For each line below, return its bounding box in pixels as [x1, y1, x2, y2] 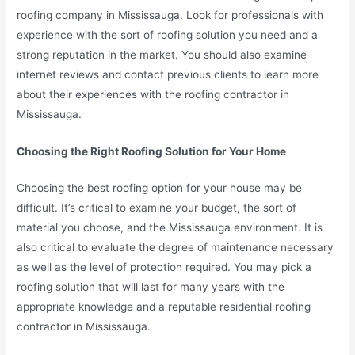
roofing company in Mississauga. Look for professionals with [17, 8, 324, 21]
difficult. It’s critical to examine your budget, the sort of [17, 201, 297, 215]
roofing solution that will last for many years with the [17, 281, 285, 294]
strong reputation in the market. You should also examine [17, 48, 307, 61]
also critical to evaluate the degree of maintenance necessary [17, 241, 334, 254]
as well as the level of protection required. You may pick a [17, 261, 312, 274]
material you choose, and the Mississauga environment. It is [17, 221, 323, 235]
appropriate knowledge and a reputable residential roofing [17, 300, 311, 314]
